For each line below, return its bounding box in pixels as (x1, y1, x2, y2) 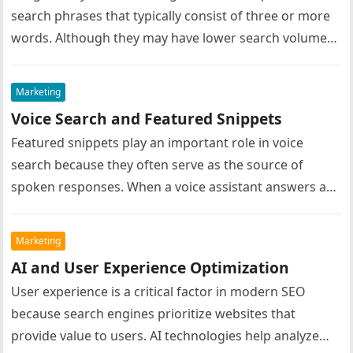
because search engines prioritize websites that (11, 305, 296, 322)
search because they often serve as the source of (11, 156, 304, 173)
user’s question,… (11, 200, 117, 217)
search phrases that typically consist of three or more (11, 7, 331, 24)
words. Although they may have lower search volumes (11, 29, 334, 46)
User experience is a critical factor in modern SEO (11, 283, 307, 300)
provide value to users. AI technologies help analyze (11, 327, 320, 344)
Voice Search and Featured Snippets (11, 108, 283, 129)
